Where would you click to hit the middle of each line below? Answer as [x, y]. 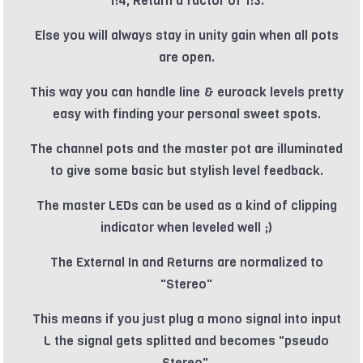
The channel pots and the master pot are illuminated [186, 149]
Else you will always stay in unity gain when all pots [186, 36]
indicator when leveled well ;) [186, 228]
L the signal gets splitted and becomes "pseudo [186, 341]
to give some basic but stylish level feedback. [186, 171]
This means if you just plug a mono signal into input [186, 319]
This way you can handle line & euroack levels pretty [186, 92]
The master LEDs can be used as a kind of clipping [186, 206]
